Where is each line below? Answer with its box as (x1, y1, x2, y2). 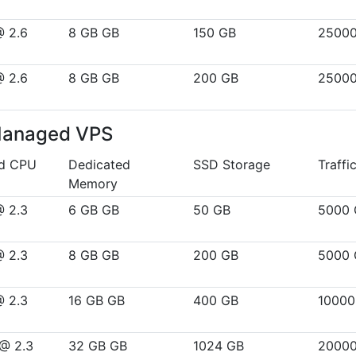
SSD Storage (193, 157, 270, 172)
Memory (68, 176, 118, 192)
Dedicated (68, 157, 130, 172)
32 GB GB (68, 338, 127, 354)
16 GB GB (68, 292, 125, 308)
